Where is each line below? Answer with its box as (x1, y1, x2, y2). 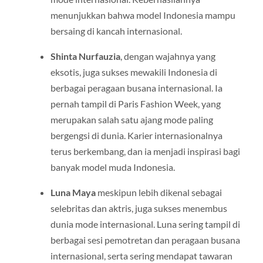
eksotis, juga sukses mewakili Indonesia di (50, 66, 217, 77)
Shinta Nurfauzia (50, 50, 120, 62)
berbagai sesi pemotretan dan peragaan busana (50, 234, 240, 246)
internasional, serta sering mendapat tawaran (50, 250, 232, 262)
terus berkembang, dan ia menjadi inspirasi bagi (50, 146, 240, 157)
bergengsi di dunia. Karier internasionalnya (50, 130, 222, 141)
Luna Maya (50, 187, 96, 198)
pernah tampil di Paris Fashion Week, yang (50, 98, 221, 109)
